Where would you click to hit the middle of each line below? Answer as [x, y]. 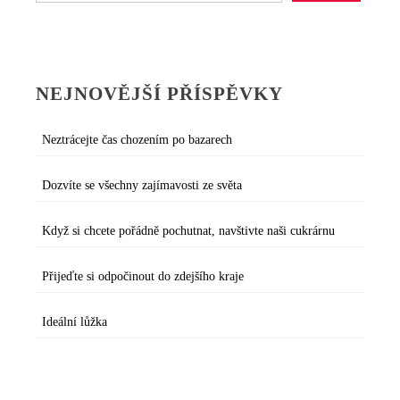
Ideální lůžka [75, 321]
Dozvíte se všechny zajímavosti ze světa [142, 185]
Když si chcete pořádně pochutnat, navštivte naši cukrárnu [188, 230]
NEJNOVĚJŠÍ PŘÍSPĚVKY [159, 94]
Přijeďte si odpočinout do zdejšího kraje [143, 276]
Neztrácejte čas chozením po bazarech [137, 139]
